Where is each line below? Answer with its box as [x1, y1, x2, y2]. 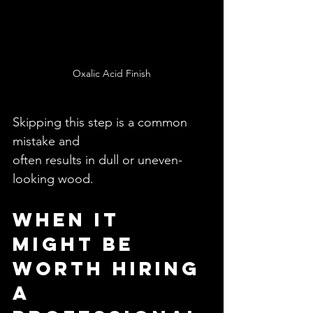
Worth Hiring [13, 256, 209, 281]
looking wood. [13, 171, 94, 187]
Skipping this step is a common [13, 115, 191, 131]
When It [13, 208, 128, 232]
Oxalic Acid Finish [73, 67, 151, 80]
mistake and [13, 133, 83, 150]
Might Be [13, 232, 143, 256]
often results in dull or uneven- [13, 152, 182, 168]
